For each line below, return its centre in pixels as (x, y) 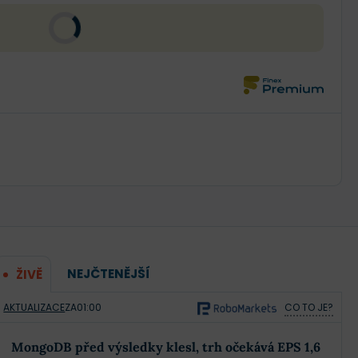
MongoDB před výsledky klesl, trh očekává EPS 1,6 (166, 347)
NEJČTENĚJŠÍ (109, 274)
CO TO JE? (308, 307)
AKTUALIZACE (34, 307)
